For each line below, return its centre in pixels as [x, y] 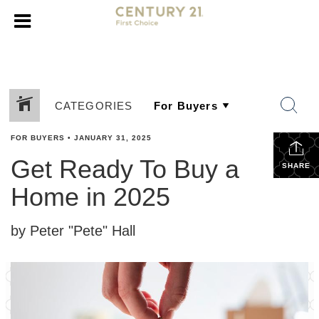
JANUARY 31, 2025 [113, 138]
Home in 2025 [90, 197]
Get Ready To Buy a [125, 169]
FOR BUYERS [38, 138]
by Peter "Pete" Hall [73, 231]
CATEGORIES [94, 105]
